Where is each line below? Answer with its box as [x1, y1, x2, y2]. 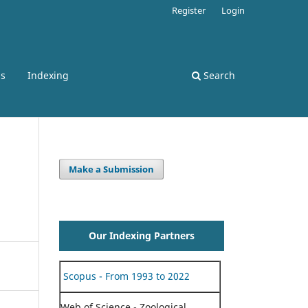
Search [201, 68, 235, 82]
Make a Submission [69, 162, 155, 175]
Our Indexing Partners [89, 228, 195, 242]
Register [172, 3, 206, 16]
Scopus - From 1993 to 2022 [60, 269, 190, 283]
